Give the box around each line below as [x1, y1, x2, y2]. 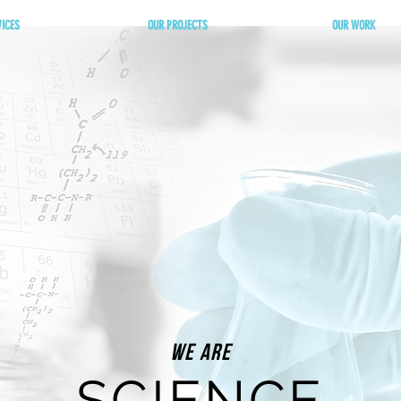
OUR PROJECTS [147, 18, 208, 33]
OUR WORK [332, 18, 375, 33]
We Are [170, 342, 231, 366]
